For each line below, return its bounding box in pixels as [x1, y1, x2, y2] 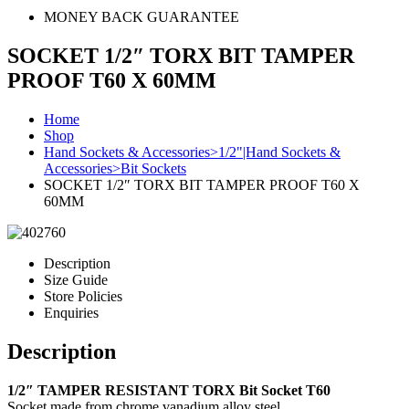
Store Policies [44, 288, 122, 304]
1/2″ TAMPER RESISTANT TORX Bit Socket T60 [7, 382, 330, 398]
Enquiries [44, 304, 99, 320]
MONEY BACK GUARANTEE [44, 9, 239, 25]
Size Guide [44, 271, 108, 288]
